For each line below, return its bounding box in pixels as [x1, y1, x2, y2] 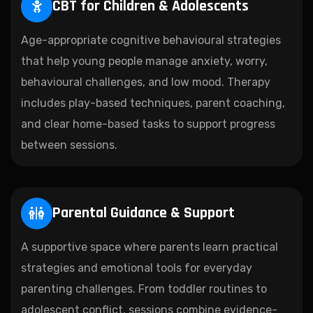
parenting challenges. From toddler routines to [21, 282, 267, 296]
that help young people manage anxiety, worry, [21, 54, 268, 68]
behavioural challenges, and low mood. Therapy [21, 75, 270, 89]
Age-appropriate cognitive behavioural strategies [21, 33, 281, 47]
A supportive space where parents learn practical [21, 240, 278, 254]
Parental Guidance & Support [52, 203, 235, 224]
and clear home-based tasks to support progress [21, 117, 275, 131]
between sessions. [21, 138, 117, 152]
